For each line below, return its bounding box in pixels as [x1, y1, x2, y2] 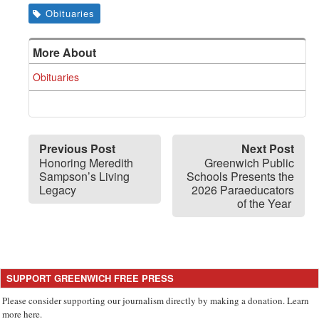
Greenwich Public [204, 154, 294, 171]
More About [33, 43, 96, 61]
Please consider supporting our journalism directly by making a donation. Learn [2, 293, 309, 307]
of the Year [237, 194, 294, 211]
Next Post [241, 140, 294, 157]
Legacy [39, 181, 76, 198]
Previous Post [39, 140, 115, 157]
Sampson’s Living [39, 167, 130, 184]
